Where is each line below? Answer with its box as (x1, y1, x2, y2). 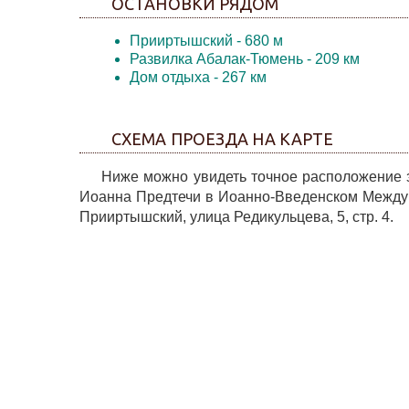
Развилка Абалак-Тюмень (130, 51, 303, 67)
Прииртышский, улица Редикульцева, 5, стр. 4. (79, 209, 393, 225)
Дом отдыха (130, 69, 210, 85)
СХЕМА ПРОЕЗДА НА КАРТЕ (111, 130, 334, 148)
